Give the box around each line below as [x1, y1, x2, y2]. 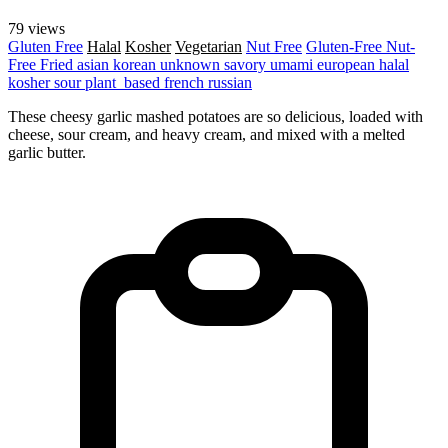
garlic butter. [8, 143, 86, 161]
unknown [160, 55, 224, 73]
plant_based [85, 73, 164, 91]
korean [113, 55, 160, 73]
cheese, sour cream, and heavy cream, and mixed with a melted [8, 125, 405, 143]
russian [208, 73, 252, 91]
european [317, 55, 379, 73]
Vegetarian [175, 37, 242, 55]
